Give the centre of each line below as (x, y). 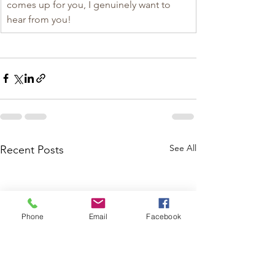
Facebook (164, 216)
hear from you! (39, 19)
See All (183, 148)
